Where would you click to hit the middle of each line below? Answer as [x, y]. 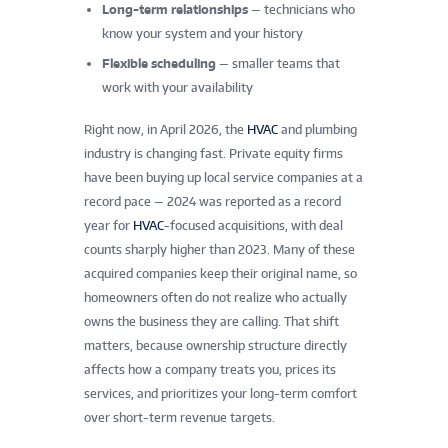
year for [108, 225]
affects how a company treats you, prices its [210, 369]
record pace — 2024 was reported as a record [212, 201]
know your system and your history [202, 33]
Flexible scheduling [159, 63]
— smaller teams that [278, 63]
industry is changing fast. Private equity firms [213, 153]
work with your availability [177, 87]
